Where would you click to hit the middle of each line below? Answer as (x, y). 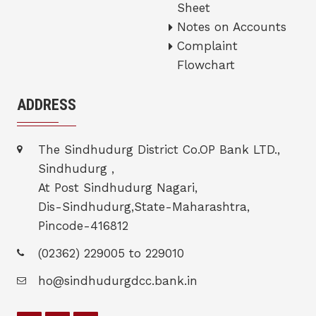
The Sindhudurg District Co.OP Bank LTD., (159, 149)
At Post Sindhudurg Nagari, (118, 187)
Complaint (207, 45)
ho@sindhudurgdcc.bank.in (118, 280)
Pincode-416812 (83, 225)
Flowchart (206, 65)
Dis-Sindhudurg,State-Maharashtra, (144, 206)
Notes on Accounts (232, 26)
